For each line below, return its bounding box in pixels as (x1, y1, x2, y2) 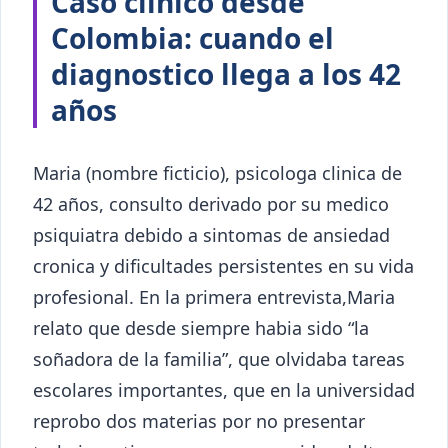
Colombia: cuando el (51, 18, 334, 57)
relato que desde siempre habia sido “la (33, 315, 369, 340)
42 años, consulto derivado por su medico (33, 191, 389, 216)
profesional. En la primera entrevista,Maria (33, 284, 395, 309)
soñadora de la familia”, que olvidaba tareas (33, 346, 405, 371)
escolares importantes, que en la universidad (33, 377, 415, 402)
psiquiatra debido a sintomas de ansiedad (33, 222, 390, 247)
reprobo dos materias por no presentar (33, 408, 365, 433)
